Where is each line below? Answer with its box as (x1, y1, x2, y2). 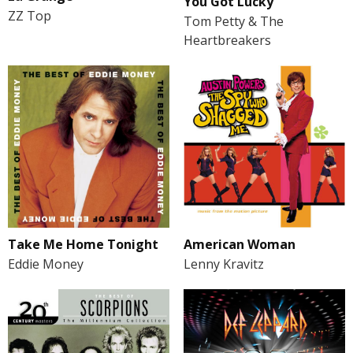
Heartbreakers (183, 32, 271, 50)
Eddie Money (8, 255, 84, 273)
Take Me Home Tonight (8, 235, 158, 253)
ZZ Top (8, 7, 51, 25)
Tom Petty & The (183, 13, 284, 31)
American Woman (183, 235, 295, 253)
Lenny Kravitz (183, 255, 264, 273)
